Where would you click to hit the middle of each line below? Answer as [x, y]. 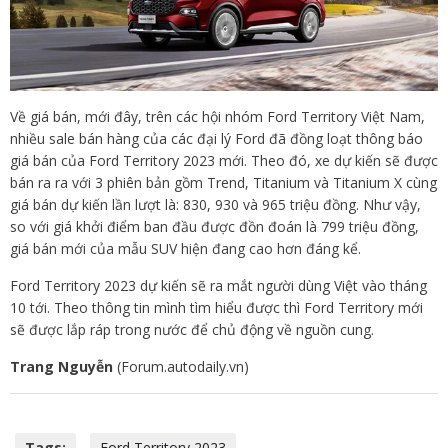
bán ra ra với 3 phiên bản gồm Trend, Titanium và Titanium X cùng [223, 183]
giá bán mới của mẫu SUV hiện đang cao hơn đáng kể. [185, 249]
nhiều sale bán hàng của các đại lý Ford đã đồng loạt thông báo [216, 139]
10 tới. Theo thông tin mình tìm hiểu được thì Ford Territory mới [216, 308]
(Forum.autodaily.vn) [183, 367]
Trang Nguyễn [63, 367]
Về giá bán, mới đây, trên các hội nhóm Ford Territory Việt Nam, [217, 117]
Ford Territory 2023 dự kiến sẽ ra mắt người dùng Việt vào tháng [218, 286]
